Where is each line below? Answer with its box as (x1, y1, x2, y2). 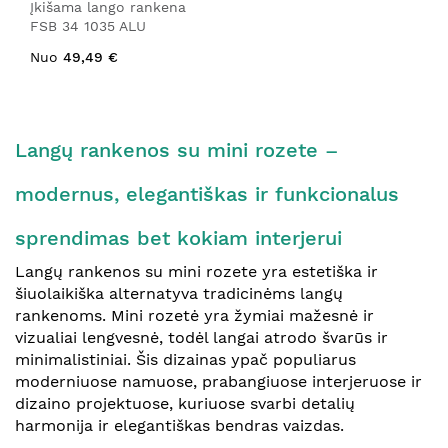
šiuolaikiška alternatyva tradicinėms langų (15, 284, 343, 303)
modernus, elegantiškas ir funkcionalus (15, 182, 399, 206)
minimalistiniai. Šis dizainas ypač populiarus (15, 350, 356, 369)
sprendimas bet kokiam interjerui (15, 226, 342, 250)
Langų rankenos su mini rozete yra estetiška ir (15, 262, 378, 281)
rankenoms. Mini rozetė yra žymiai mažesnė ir (15, 306, 374, 325)
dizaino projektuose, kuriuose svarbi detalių (15, 394, 355, 413)
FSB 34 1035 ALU (30, 18, 146, 34)
